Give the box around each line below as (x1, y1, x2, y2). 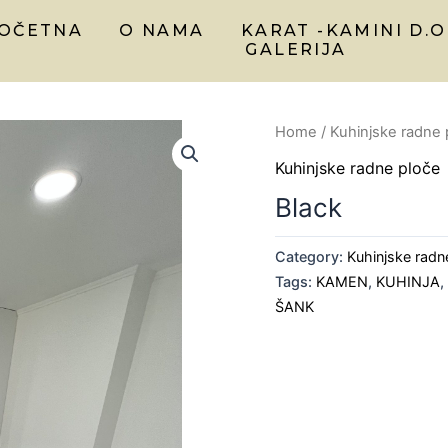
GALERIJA (245, 39, 347, 59)
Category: (275, 247, 348, 265)
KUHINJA (376, 272, 441, 290)
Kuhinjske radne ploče (275, 157, 441, 178)
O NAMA (119, 20, 205, 40)
